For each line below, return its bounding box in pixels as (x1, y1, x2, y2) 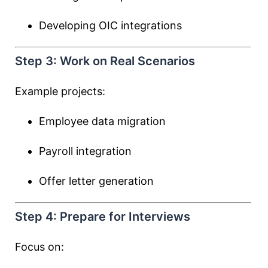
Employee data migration (39, 115, 166, 127)
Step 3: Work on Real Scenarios (15, 54, 195, 68)
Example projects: (15, 85, 105, 98)
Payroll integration (39, 145, 132, 157)
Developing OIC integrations (39, 19, 182, 32)
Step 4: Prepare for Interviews (15, 209, 190, 224)
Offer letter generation (39, 175, 154, 187)
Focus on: (15, 240, 64, 253)
